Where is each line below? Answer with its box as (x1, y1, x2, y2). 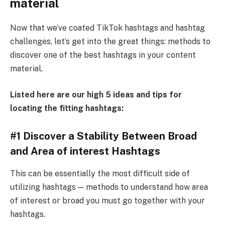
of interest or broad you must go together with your (10, 195, 205, 205)
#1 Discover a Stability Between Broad (10, 130, 197, 143)
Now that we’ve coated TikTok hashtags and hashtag (10, 23, 205, 33)
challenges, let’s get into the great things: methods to (10, 37, 210, 47)
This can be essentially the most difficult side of (10, 168, 190, 178)
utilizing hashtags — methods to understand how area (10, 182, 208, 192)
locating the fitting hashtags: (10, 103, 124, 113)
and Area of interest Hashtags (10, 145, 160, 158)
